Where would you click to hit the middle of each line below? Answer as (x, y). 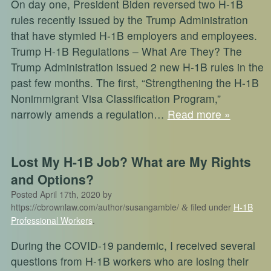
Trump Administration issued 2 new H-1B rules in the (137, 67)
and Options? (52, 179)
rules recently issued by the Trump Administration (129, 20)
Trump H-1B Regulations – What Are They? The (126, 51)
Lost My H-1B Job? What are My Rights (131, 162)
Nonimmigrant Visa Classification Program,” (116, 99)
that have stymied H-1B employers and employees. (134, 36)
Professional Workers (51, 220)
